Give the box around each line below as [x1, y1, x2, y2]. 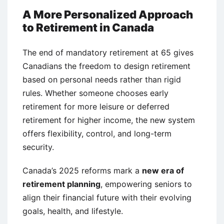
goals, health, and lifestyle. [22, 205, 123, 216]
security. [22, 141, 54, 152]
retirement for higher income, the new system [22, 114, 195, 125]
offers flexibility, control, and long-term [22, 128, 171, 138]
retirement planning [22, 178, 100, 189]
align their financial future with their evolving [22, 192, 191, 202]
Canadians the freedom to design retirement [22, 60, 190, 71]
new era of [142, 165, 184, 175]
